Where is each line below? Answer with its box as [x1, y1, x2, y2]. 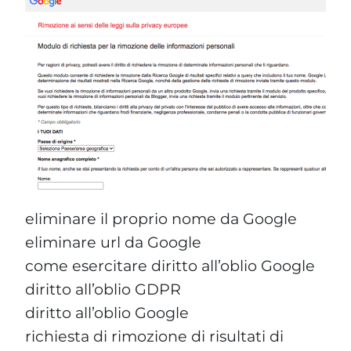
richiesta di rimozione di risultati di [25, 326, 284, 346]
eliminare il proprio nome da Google [25, 208, 297, 228]
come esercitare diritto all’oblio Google [25, 255, 315, 275]
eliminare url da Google [25, 232, 201, 251]
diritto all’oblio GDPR [25, 279, 181, 299]
